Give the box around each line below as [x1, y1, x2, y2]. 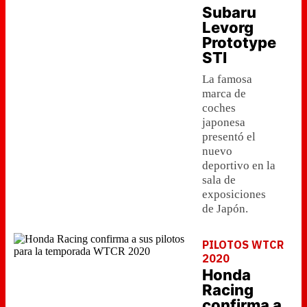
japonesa [202, 116, 245, 129]
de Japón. [202, 202, 248, 215]
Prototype [202, 34, 276, 51]
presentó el [202, 130, 256, 143]
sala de [202, 173, 236, 186]
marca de [202, 87, 246, 100]
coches [202, 101, 236, 114]
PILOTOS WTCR [202, 238, 284, 251]
